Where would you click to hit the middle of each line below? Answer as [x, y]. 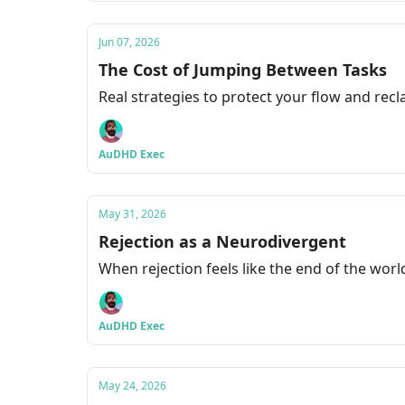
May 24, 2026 [132, 386]
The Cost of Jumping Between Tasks [243, 70]
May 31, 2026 [132, 214]
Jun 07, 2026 [129, 42]
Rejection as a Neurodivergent [222, 241]
